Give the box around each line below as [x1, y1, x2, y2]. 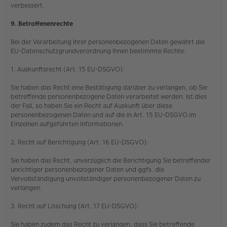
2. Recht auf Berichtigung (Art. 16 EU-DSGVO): [11, 137, 152, 147]
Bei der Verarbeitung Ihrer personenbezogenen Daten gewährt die [11, 36, 205, 47]
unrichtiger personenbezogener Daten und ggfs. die [11, 164, 164, 174]
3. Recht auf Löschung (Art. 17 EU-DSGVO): [11, 201, 142, 211]
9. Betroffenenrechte [11, 18, 73, 28]
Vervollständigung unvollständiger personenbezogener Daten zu [11, 173, 201, 183]
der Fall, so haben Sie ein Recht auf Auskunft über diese [11, 100, 172, 110]
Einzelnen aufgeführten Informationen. [11, 119, 127, 129]
